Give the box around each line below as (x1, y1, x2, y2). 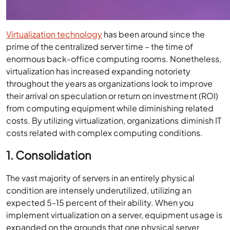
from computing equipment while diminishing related (6, 103, 214, 113)
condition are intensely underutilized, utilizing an (6, 185, 191, 196)
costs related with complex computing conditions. (6, 127, 203, 138)
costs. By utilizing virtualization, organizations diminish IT (6, 115, 221, 126)
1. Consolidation (6, 148, 92, 162)
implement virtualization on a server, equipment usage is (6, 209, 222, 220)
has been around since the (102, 29, 205, 40)
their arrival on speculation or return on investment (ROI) (6, 90, 218, 101)
